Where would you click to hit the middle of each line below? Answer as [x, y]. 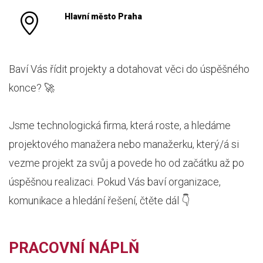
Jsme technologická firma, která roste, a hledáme [120, 125]
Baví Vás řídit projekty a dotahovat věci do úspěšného [129, 69]
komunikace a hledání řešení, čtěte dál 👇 [99, 200]
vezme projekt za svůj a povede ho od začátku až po [127, 163]
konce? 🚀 [32, 88]
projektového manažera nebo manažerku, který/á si [124, 144]
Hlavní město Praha [103, 16]
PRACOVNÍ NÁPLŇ [74, 248]
